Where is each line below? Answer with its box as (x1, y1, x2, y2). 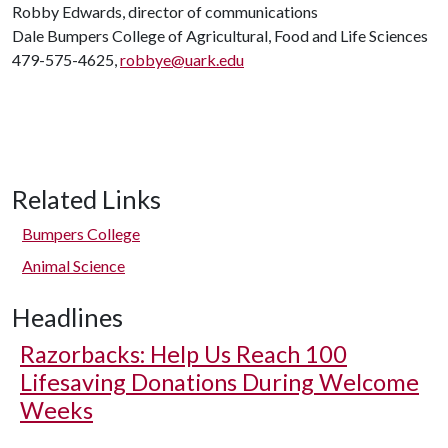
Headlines (12, 302, 123, 332)
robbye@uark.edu (120, 50, 244, 69)
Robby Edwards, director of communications (12, 2, 318, 21)
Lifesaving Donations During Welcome (20, 368, 419, 396)
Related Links (12, 184, 161, 214)
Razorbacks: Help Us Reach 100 (20, 340, 347, 368)
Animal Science (22, 256, 125, 275)
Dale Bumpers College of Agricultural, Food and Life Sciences (12, 26, 428, 45)
